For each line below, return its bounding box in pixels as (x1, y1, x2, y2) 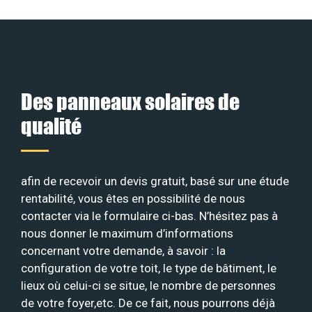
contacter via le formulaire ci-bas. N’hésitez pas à (21, 208, 278, 223)
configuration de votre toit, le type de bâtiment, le (21, 260, 276, 275)
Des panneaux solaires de (21, 88, 240, 114)
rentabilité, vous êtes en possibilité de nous (21, 191, 245, 205)
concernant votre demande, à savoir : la (21, 243, 226, 258)
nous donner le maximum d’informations (21, 226, 233, 240)
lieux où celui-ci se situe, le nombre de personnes (21, 278, 276, 292)
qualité (21, 112, 81, 139)
